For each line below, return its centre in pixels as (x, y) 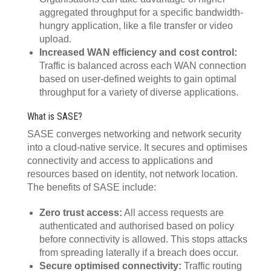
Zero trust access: (81, 213)
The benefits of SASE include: (92, 187)
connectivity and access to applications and (120, 161)
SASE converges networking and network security (134, 134)
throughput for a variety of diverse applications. (139, 92)
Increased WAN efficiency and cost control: (138, 52)
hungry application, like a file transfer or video (136, 26)
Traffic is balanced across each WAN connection (143, 66)
